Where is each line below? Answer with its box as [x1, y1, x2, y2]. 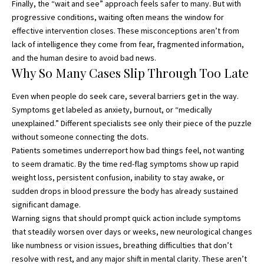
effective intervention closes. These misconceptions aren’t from [12, 25, 239, 37]
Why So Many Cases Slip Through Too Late [12, 64, 249, 81]
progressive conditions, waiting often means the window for [12, 12, 224, 23]
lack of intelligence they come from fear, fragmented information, [12, 39, 244, 50]
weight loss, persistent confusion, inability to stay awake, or [12, 171, 225, 183]
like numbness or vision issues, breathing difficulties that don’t [12, 239, 232, 250]
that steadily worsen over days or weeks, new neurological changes [12, 226, 252, 237]
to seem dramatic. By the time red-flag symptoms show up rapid [12, 158, 239, 169]
